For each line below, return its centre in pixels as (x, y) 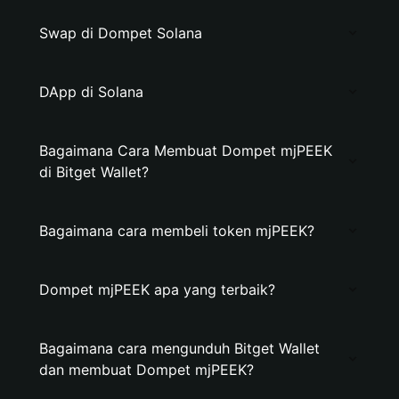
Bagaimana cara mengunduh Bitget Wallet (179, 348)
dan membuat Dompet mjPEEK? (147, 370)
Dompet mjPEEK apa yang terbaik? (157, 289)
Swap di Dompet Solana (121, 33)
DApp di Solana (91, 92)
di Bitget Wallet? (94, 172)
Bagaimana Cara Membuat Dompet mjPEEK (186, 151)
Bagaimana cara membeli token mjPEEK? (177, 231)
